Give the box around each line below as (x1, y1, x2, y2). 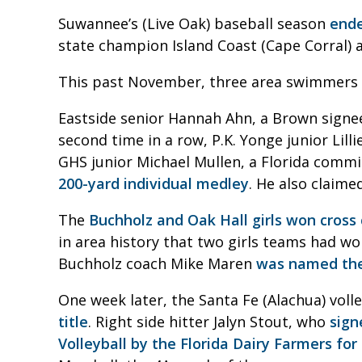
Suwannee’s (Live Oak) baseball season (58, 13, 330, 33)
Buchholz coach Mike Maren (58, 253, 256, 273)
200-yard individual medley (58, 173, 249, 193)
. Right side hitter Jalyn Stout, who (88, 311, 330, 331)
